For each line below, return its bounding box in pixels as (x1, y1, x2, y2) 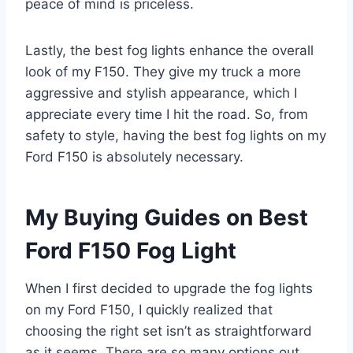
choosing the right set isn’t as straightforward (25, 323, 312, 340)
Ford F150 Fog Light (25, 237, 236, 265)
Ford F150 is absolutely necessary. (25, 149, 243, 165)
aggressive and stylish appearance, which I (25, 85, 297, 102)
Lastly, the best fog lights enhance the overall (25, 43, 314, 59)
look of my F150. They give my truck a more (25, 64, 301, 80)
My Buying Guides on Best (25, 204, 308, 232)
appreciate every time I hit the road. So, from (25, 106, 308, 123)
